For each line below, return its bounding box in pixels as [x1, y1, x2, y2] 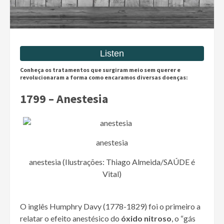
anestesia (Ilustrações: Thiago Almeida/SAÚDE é [29, 157, 195, 167]
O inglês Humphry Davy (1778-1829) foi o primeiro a [20, 201, 200, 211]
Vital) [102, 169, 121, 179]
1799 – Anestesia [20, 91, 108, 107]
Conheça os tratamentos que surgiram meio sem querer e [20, 66, 180, 74]
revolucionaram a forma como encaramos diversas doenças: [20, 73, 188, 81]
